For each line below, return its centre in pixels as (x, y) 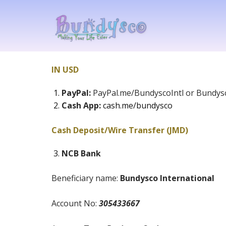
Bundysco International (167, 178)
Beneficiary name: (86, 178)
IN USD (65, 70)
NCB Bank (81, 154)
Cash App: (82, 106)
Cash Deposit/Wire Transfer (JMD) (120, 130)
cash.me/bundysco (139, 106)
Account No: (75, 204)
